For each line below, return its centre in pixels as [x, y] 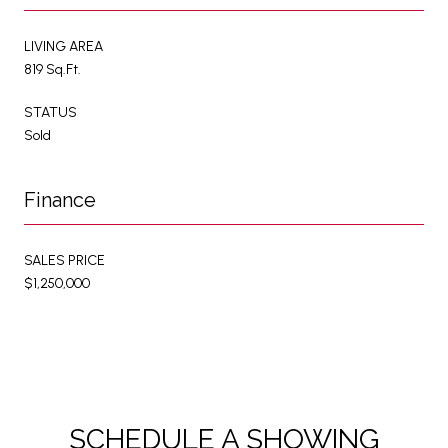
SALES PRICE [64, 261]
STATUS [50, 113]
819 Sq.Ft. [52, 70]
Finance [60, 200]
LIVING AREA [63, 47]
